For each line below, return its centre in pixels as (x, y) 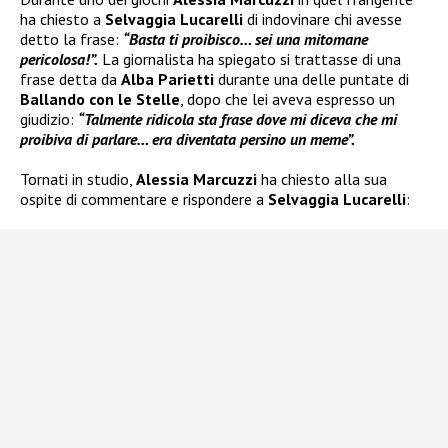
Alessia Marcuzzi (196, 178)
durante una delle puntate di (311, 78)
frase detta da (70, 78)
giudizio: (49, 118)
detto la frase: (71, 38)
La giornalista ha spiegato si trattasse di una (249, 58)
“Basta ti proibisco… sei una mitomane (245, 38)
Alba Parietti (167, 78)
